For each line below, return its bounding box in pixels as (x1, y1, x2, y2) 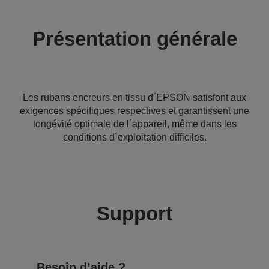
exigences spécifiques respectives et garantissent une (20, 106, 249, 116)
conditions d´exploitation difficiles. (62, 132, 207, 142)
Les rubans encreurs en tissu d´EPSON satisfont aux (23, 92, 246, 103)
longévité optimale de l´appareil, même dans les (32, 119, 237, 129)
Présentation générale (32, 28, 237, 50)
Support (97, 202, 172, 225)
